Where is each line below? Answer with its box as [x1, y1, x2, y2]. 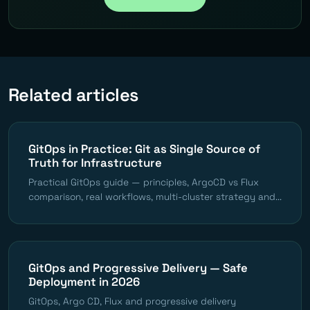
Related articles [8, 83, 138, 106]
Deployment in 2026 [28, 273, 140, 289]
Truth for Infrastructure [28, 154, 162, 170]
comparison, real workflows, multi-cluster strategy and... [28, 190, 282, 203]
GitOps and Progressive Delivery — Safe [28, 259, 248, 275]
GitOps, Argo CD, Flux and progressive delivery [28, 295, 236, 307]
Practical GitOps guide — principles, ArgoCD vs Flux [28, 176, 259, 188]
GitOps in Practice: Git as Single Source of [28, 140, 260, 156]
